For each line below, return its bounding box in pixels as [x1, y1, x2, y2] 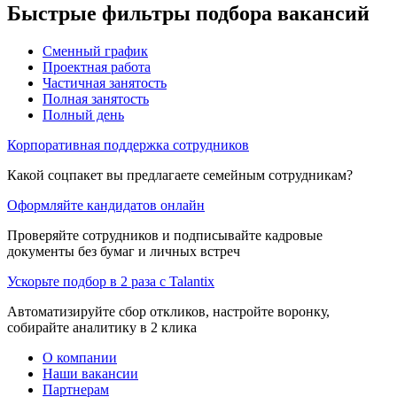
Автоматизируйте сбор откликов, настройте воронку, [7, 303, 330, 319]
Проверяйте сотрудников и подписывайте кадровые [7, 227, 323, 243]
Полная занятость [43, 90, 149, 106]
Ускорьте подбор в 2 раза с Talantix [7, 273, 214, 289]
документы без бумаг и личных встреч [7, 243, 240, 259]
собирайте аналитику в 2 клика [7, 319, 197, 335]
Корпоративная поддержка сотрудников [7, 136, 249, 152]
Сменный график [43, 43, 148, 58]
